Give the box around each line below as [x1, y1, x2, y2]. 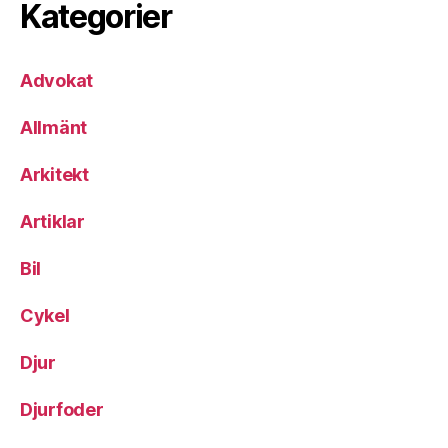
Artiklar [20, 211, 85, 232]
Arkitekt [20, 164, 89, 185]
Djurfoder [20, 399, 104, 420]
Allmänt [20, 117, 88, 138]
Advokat [20, 70, 94, 91]
